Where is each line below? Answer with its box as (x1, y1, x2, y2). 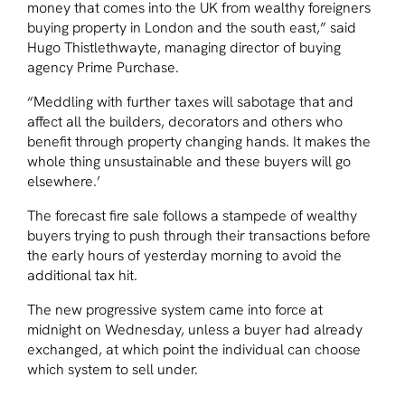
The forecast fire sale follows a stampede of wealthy (27, 205, 357, 225)
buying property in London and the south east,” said (27, 17, 356, 37)
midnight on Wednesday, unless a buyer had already (27, 319, 363, 339)
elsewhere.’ (27, 171, 100, 191)
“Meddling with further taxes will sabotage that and (27, 91, 353, 111)
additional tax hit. (27, 265, 137, 285)
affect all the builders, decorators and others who (27, 111, 343, 131)
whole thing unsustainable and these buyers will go (27, 151, 351, 171)
